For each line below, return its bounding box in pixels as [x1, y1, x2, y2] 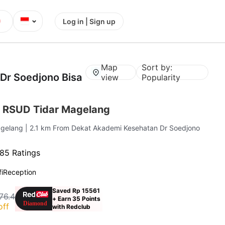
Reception [3, 167, 37, 176]
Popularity [142, 72, 181, 82]
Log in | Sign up [63, 17, 116, 26]
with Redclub [52, 202, 91, 210]
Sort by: [142, 62, 173, 72]
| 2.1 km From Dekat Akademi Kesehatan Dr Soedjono [25, 123, 200, 132]
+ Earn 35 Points [52, 194, 101, 202]
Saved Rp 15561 [52, 186, 100, 194]
